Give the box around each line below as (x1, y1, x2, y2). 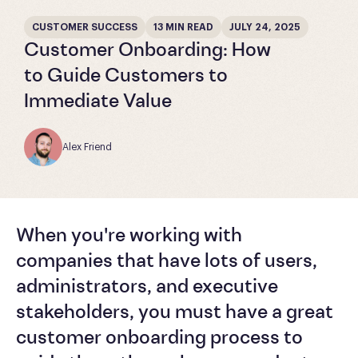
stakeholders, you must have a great (16, 303, 333, 323)
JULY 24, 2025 (229, 22, 300, 32)
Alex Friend (62, 141, 112, 152)
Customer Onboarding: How (24, 41, 271, 61)
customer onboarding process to (16, 328, 303, 348)
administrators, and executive (16, 277, 278, 297)
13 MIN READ (153, 22, 213, 32)
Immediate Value (24, 92, 172, 112)
